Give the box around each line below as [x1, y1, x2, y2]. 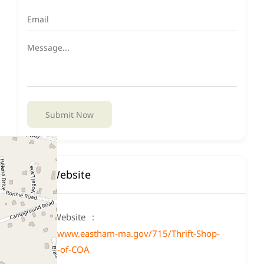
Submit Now [45, 108, 94, 120]
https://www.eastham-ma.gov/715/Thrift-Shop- [27, 227, 220, 239]
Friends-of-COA [27, 243, 90, 255]
